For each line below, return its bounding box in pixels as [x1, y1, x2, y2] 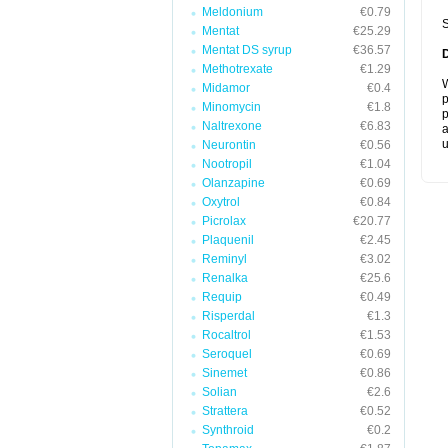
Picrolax [202, 214, 246, 228]
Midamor [202, 81, 250, 95]
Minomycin [202, 100, 261, 114]
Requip [202, 290, 242, 304]
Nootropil [202, 157, 252, 171]
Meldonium [202, 5, 263, 19]
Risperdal [202, 309, 255, 323]
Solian [202, 385, 237, 399]
